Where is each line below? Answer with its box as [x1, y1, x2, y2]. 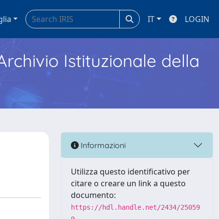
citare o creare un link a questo [71, 178, 186, 189]
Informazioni [79, 140, 126, 150]
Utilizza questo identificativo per [71, 166, 190, 177]
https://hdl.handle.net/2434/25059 [71, 203, 200, 211]
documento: [71, 190, 116, 200]
